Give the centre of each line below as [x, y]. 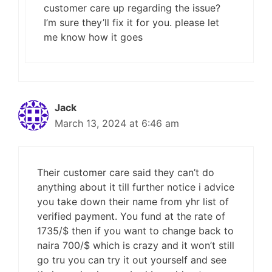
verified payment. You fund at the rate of [131, 216]
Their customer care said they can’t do [126, 172]
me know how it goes [93, 37]
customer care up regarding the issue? [132, 8]
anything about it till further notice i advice [136, 187]
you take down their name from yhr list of [133, 202]
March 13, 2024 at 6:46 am [117, 123]
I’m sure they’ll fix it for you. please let [131, 22]
